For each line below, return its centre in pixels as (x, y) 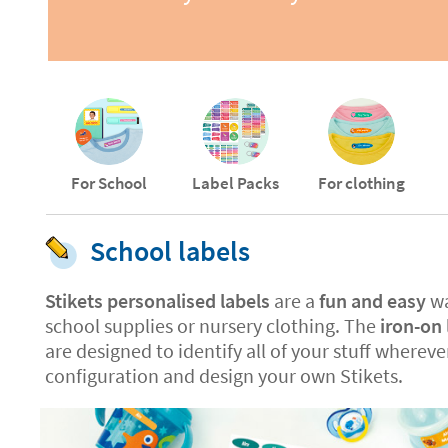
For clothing (361, 183)
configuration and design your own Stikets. (224, 376)
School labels (170, 251)
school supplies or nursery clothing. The (212, 326)
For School (109, 183)
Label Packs (235, 183)
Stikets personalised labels (157, 301)
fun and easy (372, 301)
